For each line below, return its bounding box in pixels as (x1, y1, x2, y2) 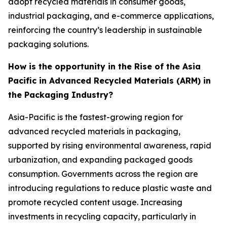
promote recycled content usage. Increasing (8, 197, 182, 207)
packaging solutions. (8, 39, 89, 49)
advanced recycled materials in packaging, (8, 126, 180, 136)
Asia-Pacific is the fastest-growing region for (8, 111, 183, 122)
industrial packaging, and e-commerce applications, (8, 10, 214, 21)
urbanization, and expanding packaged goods (8, 154, 193, 165)
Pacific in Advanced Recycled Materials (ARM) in (8, 75, 211, 86)
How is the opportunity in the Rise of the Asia (8, 61, 201, 71)
